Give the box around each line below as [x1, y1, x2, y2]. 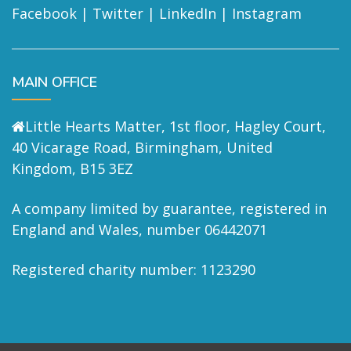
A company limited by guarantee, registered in [12, 199, 327, 219]
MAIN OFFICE [12, 73, 97, 92]
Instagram [232, 4, 302, 24]
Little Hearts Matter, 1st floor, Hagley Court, [25, 117, 326, 136]
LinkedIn [159, 4, 216, 24]
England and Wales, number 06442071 [12, 220, 267, 240]
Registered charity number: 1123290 [12, 260, 255, 280]
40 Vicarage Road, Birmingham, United [12, 138, 273, 157]
